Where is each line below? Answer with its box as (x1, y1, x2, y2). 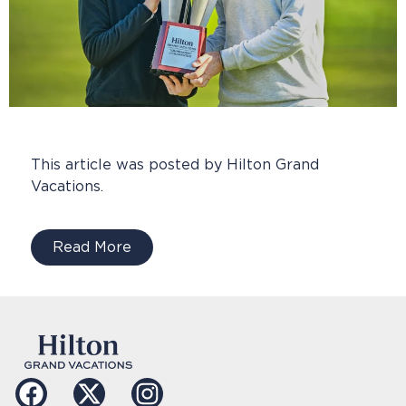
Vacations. (31, 178, 103, 196)
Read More (53, 237, 131, 256)
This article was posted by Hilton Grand (31, 156, 319, 174)
